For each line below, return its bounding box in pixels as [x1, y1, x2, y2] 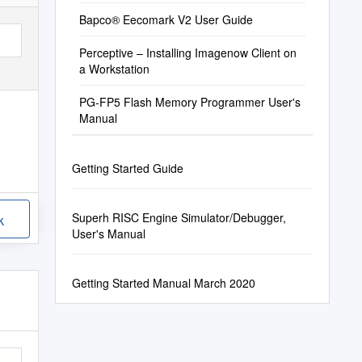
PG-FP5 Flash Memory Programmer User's [78, 94, 301, 110]
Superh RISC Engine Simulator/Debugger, [71, 209, 286, 225]
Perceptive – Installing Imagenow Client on [78, 44, 297, 61]
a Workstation [78, 61, 149, 77]
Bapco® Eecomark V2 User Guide [78, 11, 253, 27]
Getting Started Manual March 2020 [71, 275, 255, 291]
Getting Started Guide [71, 160, 183, 176]
